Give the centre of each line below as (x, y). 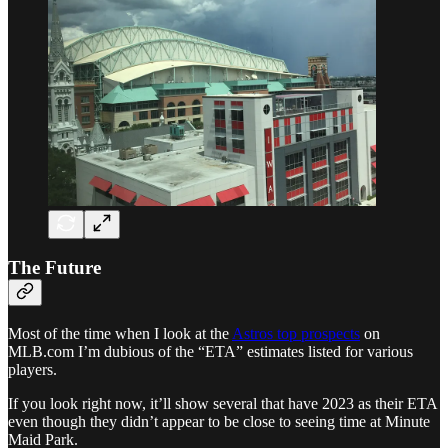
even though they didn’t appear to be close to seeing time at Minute (219, 421)
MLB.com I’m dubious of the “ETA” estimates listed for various (210, 351)
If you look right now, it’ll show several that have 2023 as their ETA (222, 403)
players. (32, 369)
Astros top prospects (296, 333)
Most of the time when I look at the (120, 333)
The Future (54, 268)
